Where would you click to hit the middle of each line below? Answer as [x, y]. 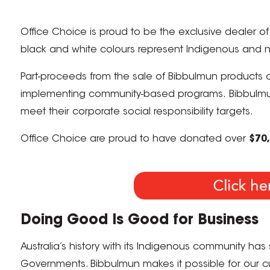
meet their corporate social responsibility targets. [138, 112]
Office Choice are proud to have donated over [134, 140]
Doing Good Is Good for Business [141, 221]
